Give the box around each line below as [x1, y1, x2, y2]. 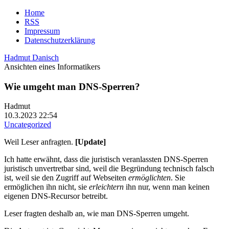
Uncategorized [4, 120, 51, 129]
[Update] [75, 138, 106, 147]
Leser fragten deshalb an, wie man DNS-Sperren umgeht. [4, 209, 189, 218]
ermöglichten [128, 173, 171, 182]
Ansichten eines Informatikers [4, 62, 100, 71]
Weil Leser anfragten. [4, 138, 75, 147]
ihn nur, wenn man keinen [124, 182, 210, 192]
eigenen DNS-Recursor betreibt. [4, 192, 108, 201]
